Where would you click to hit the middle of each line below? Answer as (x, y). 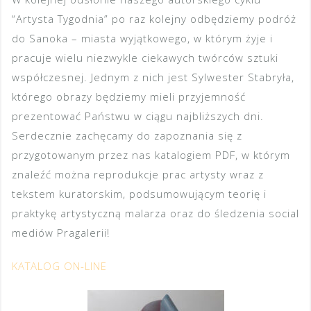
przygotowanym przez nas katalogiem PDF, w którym (151, 155)
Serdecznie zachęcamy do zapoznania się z (127, 136)
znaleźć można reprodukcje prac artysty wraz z (138, 175)
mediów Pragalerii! (61, 233)
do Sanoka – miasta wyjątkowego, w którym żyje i (142, 39)
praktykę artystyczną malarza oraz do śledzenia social (155, 213)
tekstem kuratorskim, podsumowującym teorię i (139, 194)
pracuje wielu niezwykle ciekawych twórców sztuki (145, 58)
